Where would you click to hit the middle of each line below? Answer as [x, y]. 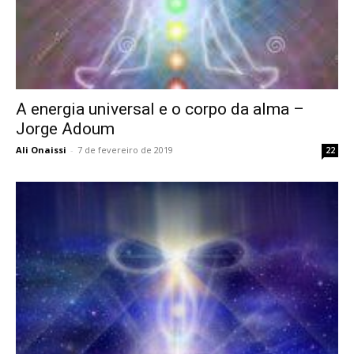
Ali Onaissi [41, 150]
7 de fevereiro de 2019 [125, 150]
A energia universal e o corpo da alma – [160, 109]
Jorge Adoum [65, 129]
